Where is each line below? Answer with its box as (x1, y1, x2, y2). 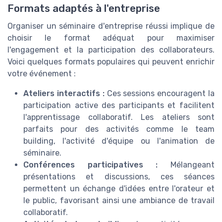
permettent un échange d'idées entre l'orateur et (23, 184, 215, 194)
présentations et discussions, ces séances (23, 172, 215, 182)
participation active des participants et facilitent (23, 101, 215, 111)
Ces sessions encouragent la (104, 89, 215, 99)
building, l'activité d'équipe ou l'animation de (23, 136, 215, 146)
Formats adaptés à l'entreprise (7, 2, 160, 15)
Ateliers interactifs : (23, 89, 105, 99)
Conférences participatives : (23, 160, 158, 170)
